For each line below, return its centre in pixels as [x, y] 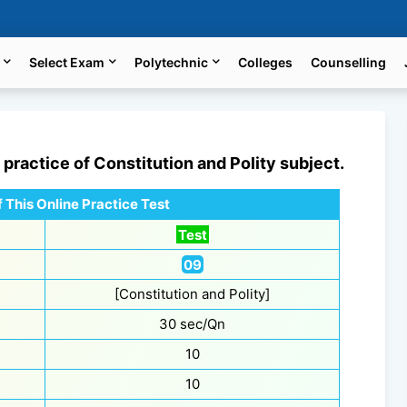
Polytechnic [172, 62]
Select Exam [67, 62]
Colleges [266, 62]
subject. [310, 163]
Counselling [349, 62]
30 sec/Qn [192, 324]
